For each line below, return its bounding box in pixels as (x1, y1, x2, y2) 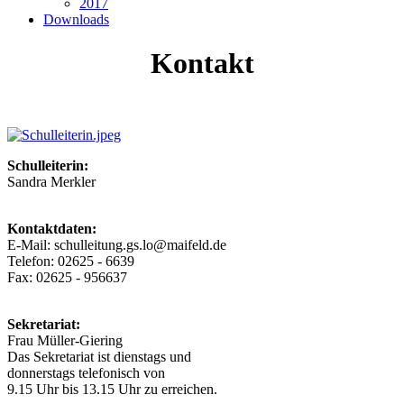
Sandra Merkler (7, 173, 96, 189)
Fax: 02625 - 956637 (7, 269, 127, 285)
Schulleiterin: (7, 157, 88, 173)
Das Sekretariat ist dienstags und (7, 348, 191, 364)
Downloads (43, 12, 109, 27)
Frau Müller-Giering (7, 332, 123, 348)
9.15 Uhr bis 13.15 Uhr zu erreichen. (7, 381, 217, 397)
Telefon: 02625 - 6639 (7, 252, 134, 269)
